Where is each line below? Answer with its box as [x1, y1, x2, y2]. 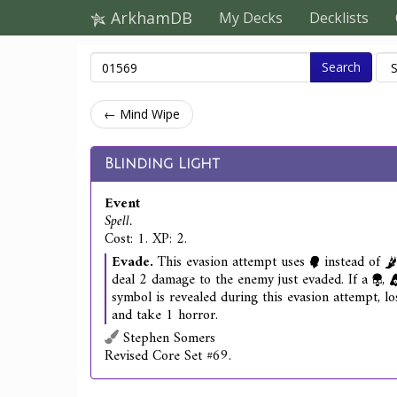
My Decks [219, 8, 283, 27]
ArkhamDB [106, 7, 192, 28]
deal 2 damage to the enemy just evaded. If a [112, 268, 372, 292]
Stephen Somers [119, 326, 215, 351]
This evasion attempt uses [153, 250, 309, 275]
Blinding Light [105, 156, 220, 172]
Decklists [309, 8, 369, 27]
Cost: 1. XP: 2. [105, 227, 187, 252]
